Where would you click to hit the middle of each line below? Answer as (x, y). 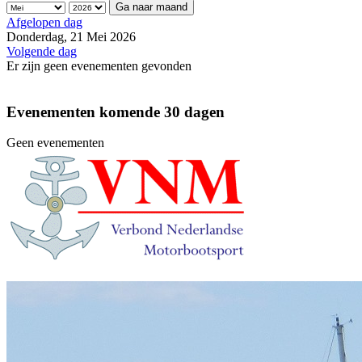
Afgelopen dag (44, 22)
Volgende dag (42, 51)
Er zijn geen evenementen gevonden (99, 65)
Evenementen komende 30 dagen (116, 112)
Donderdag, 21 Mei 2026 (71, 36)
